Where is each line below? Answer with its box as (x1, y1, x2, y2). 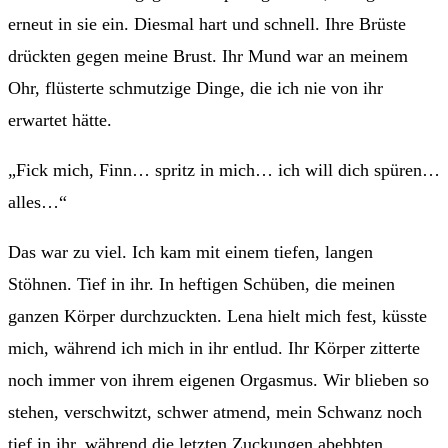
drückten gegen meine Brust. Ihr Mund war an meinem (8, 45, 408, 66)
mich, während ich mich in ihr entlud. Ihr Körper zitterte (8, 337, 420, 358)
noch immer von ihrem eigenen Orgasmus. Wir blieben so (8, 369, 429, 390)
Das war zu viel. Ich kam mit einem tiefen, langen (8, 241, 373, 262)
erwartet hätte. (8, 109, 112, 130)
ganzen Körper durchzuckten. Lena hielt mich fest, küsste (8, 305, 427, 326)
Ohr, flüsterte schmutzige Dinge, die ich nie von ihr (8, 77, 383, 98)
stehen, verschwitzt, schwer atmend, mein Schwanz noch (8, 401, 422, 422)
